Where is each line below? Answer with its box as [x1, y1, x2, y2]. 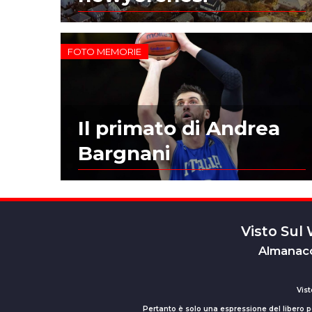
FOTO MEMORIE [68, 45, 142, 57]
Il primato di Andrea [78, 116, 281, 140]
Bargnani [78, 141, 171, 165]
